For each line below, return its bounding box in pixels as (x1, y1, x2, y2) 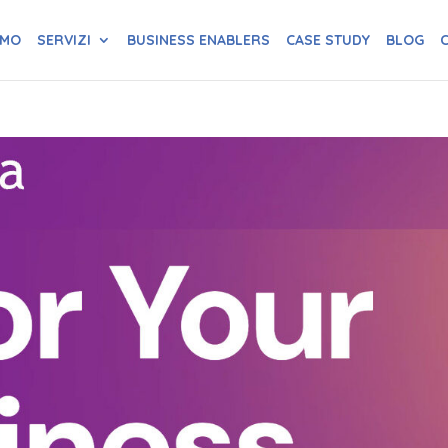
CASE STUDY (285, 31, 370, 49)
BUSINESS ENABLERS (126, 31, 270, 49)
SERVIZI (36, 31, 91, 49)
